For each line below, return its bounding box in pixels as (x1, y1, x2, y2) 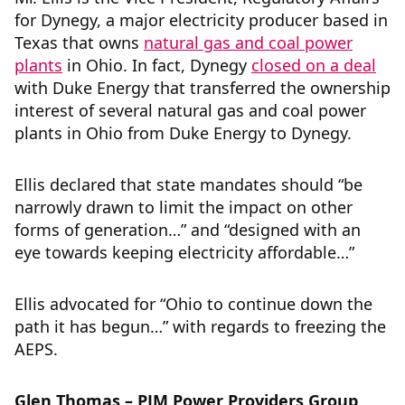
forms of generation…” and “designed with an (14, 219, 361, 240)
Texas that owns (14, 32, 144, 53)
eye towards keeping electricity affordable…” (14, 241, 354, 263)
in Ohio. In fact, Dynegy (62, 54, 251, 76)
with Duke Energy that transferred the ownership (14, 77, 391, 99)
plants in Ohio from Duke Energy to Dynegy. (14, 122, 352, 144)
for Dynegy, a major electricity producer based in (14, 9, 388, 31)
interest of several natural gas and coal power (14, 99, 366, 121)
